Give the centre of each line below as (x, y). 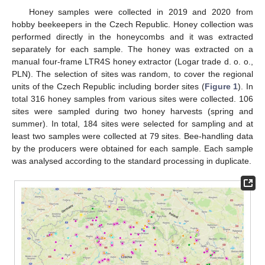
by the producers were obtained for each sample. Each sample (132, 148)
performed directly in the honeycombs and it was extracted (132, 36)
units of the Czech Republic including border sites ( (108, 86)
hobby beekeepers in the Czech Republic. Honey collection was (132, 24)
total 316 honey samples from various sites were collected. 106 (132, 98)
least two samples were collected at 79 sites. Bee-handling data (132, 136)
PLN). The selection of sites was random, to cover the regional (132, 74)
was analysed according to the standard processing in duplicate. (132, 161)
